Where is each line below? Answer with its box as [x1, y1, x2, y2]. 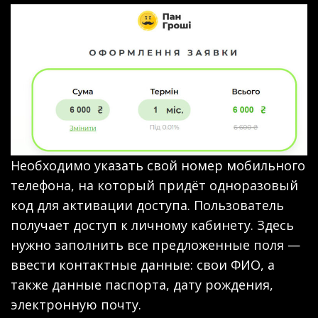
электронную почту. [11, 295, 141, 313]
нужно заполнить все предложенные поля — [11, 236, 300, 253]
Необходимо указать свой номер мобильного [11, 156, 305, 174]
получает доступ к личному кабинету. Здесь [11, 216, 294, 234]
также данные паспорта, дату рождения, [11, 275, 273, 293]
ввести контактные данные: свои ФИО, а [11, 256, 275, 273]
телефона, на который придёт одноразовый [11, 176, 298, 194]
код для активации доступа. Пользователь [11, 196, 284, 214]
